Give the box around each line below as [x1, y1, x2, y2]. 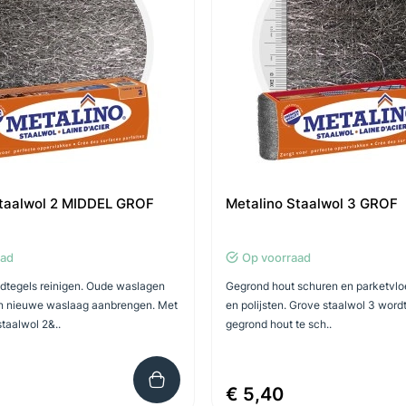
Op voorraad [242, 250, 311, 265]
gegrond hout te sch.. [226, 317, 332, 331]
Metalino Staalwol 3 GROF [226, 195, 398, 212]
